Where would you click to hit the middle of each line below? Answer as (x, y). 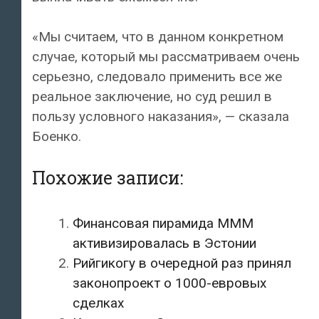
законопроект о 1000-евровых (169, 283)
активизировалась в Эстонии (164, 243)
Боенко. (57, 137)
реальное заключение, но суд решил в (152, 97)
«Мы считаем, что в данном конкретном (158, 37)
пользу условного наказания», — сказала (161, 117)
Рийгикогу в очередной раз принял (182, 263)
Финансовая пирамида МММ (163, 223)
